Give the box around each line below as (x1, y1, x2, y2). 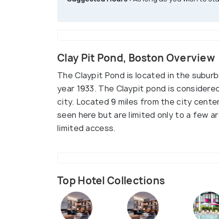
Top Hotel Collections (57, 174, 165, 188)
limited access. (57, 123, 118, 134)
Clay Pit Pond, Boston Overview (57, 51, 215, 65)
